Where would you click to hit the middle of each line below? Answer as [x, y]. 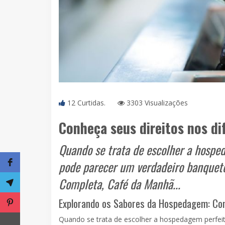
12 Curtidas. [86, 102]
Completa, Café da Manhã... [123, 184]
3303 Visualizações [156, 102]
